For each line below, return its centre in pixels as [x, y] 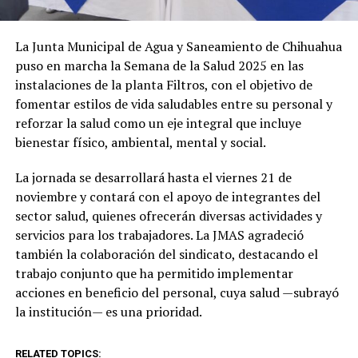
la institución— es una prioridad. [108, 312]
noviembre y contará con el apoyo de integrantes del [167, 197]
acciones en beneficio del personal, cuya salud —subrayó [177, 293]
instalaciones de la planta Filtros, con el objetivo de [163, 85]
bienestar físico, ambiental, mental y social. [140, 143]
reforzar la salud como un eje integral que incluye [158, 123]
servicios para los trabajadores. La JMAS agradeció [159, 235]
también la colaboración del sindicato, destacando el [166, 255]
